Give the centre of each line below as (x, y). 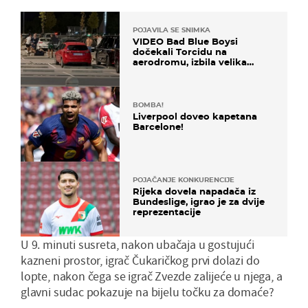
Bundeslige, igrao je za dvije (199, 202)
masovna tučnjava (176, 72)
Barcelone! (158, 127)
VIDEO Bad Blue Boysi (185, 41)
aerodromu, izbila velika (190, 62)
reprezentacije (167, 212)
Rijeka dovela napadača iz (194, 191)
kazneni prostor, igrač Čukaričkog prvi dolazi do (140, 261)
